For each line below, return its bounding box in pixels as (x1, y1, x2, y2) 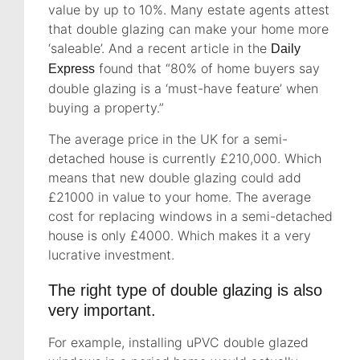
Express (48, 62, 95, 76)
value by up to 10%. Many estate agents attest (48, 2, 329, 18)
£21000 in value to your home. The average (48, 189, 311, 206)
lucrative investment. (48, 247, 174, 264)
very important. (48, 301, 156, 320)
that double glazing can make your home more (48, 21, 329, 38)
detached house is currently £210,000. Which (48, 150, 321, 167)
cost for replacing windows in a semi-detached (48, 208, 333, 225)
